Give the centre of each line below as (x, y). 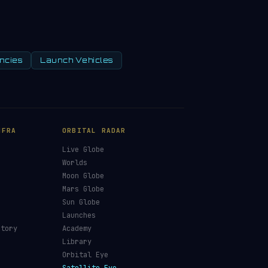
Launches (79, 215)
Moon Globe (83, 176)
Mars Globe (83, 189)
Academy (77, 229)
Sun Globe (81, 202)
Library (77, 242)
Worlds (75, 163)
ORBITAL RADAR (94, 130)
